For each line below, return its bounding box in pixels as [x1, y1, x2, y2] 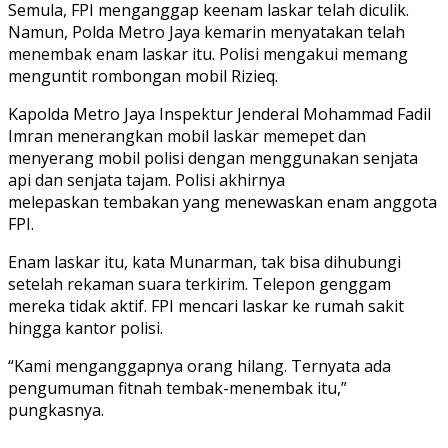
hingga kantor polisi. [8, 317, 163, 340]
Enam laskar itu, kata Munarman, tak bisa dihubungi [8, 251, 401, 274]
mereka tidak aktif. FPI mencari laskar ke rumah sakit [8, 295, 404, 318]
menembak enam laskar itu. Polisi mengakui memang [8, 43, 408, 66]
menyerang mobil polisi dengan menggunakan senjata [8, 147, 418, 170]
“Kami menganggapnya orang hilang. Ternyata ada [8, 355, 391, 378]
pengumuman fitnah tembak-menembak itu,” [8, 377, 347, 400]
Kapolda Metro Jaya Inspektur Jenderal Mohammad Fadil [8, 103, 431, 126]
